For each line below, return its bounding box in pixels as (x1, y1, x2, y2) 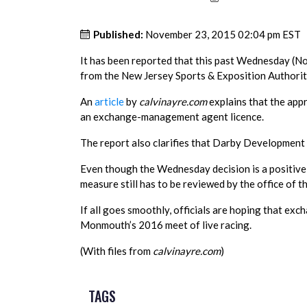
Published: (91, 28, 145, 40)
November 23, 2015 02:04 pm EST (145, 28, 301, 40)
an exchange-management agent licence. (80, 110, 264, 123)
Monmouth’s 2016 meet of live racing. (80, 219, 251, 231)
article (95, 95, 124, 108)
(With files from (80, 245, 153, 257)
